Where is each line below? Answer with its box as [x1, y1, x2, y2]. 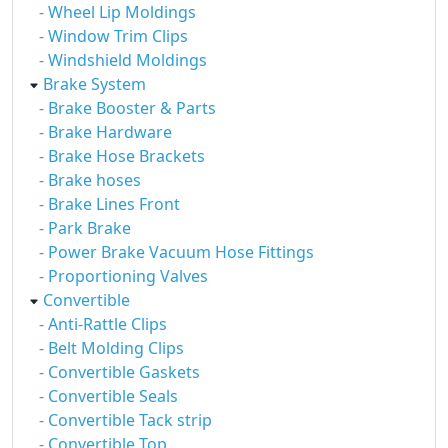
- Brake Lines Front [39, 193, 180, 215]
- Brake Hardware [39, 121, 172, 143]
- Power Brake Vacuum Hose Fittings [39, 241, 314, 263]
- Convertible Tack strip [39, 409, 212, 431]
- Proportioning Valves [39, 265, 208, 287]
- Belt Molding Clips [39, 337, 184, 359]
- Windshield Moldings [39, 49, 207, 71]
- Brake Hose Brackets [39, 145, 205, 167]
